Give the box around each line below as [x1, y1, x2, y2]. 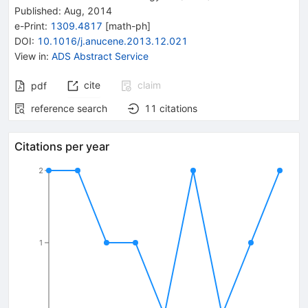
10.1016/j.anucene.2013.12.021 [37, 34, 188, 47]
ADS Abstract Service [52, 49, 148, 62]
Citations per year [14, 139, 109, 153]
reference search [31, 102, 107, 114]
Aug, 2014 [61, 4, 112, 16]
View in [14, 49, 46, 62]
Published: [14, 4, 61, 16]
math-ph [109, 19, 147, 32]
